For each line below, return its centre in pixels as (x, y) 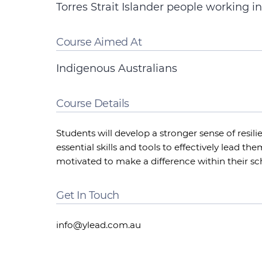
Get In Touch (88, 195)
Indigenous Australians (117, 68)
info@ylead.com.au (99, 225)
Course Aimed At (99, 42)
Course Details (93, 104)
